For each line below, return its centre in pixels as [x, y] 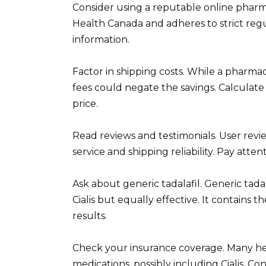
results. [90, 216]
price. [85, 103]
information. [101, 39]
